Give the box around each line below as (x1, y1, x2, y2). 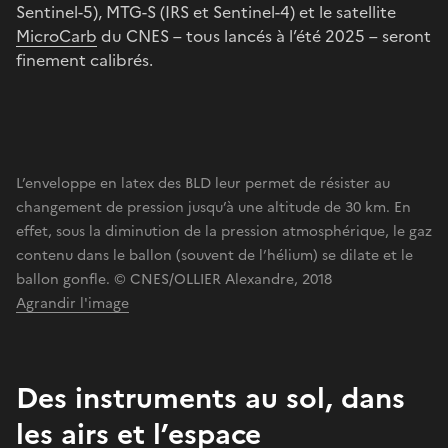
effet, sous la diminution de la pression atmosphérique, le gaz (16, 220, 432, 242)
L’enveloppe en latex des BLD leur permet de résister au (16, 172, 390, 194)
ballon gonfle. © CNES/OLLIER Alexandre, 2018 (16, 268, 332, 290)
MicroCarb (16, 23, 97, 48)
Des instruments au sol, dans (16, 376, 405, 419)
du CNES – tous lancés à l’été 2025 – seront (97, 23, 431, 48)
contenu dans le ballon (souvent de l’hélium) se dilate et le (16, 244, 413, 266)
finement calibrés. (16, 47, 153, 72)
